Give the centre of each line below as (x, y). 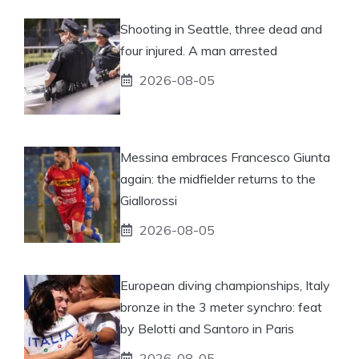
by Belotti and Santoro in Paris (207, 328)
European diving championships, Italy (225, 285)
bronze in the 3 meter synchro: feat (221, 307)
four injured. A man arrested (199, 50)
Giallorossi (149, 200)
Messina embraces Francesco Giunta (225, 157)
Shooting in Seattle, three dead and (221, 28)
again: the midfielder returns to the (218, 178)
